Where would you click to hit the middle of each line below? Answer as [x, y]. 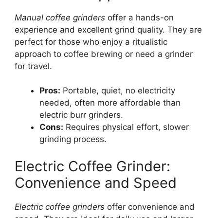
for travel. [33, 66]
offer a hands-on [139, 17]
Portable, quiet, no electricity [118, 91]
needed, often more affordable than [110, 103]
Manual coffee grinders [60, 17]
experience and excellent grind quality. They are [108, 29]
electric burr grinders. [81, 115]
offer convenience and [150, 207]
